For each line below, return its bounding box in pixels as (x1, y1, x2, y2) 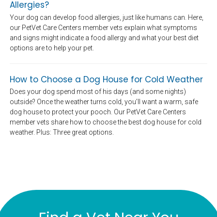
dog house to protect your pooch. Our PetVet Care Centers (10, 108, 186, 116)
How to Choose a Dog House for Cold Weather (10, 73, 203, 85)
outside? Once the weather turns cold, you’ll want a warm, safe (10, 97, 198, 106)
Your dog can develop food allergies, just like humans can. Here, (10, 13, 203, 21)
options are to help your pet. (10, 44, 94, 52)
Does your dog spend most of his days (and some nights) (10, 87, 186, 95)
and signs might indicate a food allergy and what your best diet (10, 33, 199, 42)
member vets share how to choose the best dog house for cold (10, 118, 201, 126)
